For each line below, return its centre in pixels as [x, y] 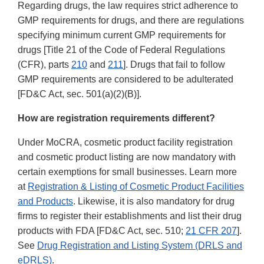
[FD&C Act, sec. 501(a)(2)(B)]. [80, 94]
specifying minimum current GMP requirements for [122, 35]
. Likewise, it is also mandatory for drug [154, 202]
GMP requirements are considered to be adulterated [126, 80]
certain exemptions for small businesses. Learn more [127, 172]
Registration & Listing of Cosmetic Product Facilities [136, 187]
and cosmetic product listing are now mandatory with [127, 157]
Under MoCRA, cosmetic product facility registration [125, 143]
